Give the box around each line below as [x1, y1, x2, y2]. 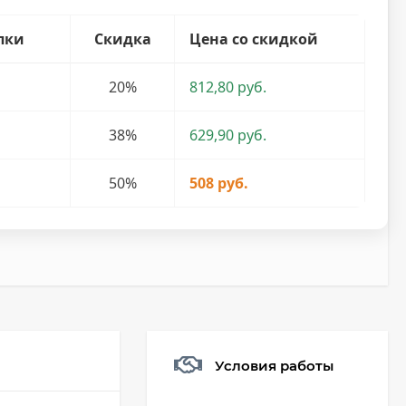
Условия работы [215, 356, 333, 374]
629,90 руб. [189, 125, 267, 145]
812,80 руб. [189, 77, 267, 97]
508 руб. [189, 173, 249, 193]
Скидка [93, 29, 151, 49]
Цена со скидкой [189, 29, 319, 49]
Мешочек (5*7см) [242, 391, 336, 404]
